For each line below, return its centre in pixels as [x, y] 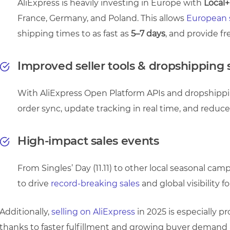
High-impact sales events [88, 141]
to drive [33, 183]
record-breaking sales [94, 183]
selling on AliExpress [93, 212]
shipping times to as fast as [74, 33]
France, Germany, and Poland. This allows [102, 18]
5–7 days [148, 33]
